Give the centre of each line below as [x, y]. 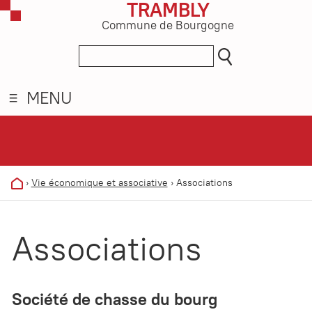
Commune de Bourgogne [168, 25]
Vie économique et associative [99, 183]
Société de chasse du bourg [115, 299]
